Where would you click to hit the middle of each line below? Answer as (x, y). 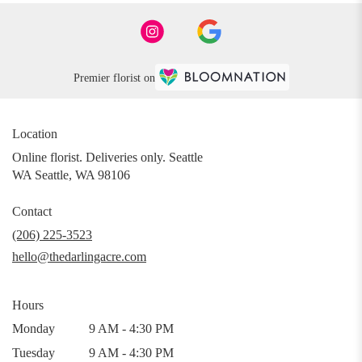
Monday (34, 329)
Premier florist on (114, 78)
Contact (32, 212)
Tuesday (34, 353)
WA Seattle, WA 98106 (71, 175)
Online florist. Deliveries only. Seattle (107, 158)
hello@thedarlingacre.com (79, 257)
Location (35, 134)
